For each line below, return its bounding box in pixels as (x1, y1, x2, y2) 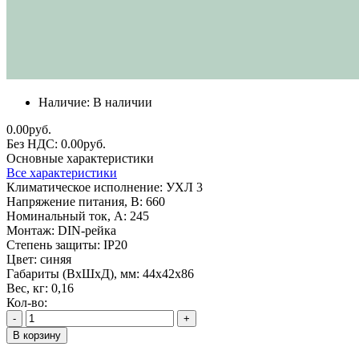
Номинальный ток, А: (6, 208, 127, 223)
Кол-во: (6, 295, 47, 309)
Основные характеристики (6, 151, 154, 165)
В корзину (13, 329, 61, 341)
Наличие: (38, 95, 93, 109)
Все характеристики (6, 165, 117, 179)
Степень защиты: (6, 237, 100, 252)
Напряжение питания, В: (6, 194, 143, 208)
